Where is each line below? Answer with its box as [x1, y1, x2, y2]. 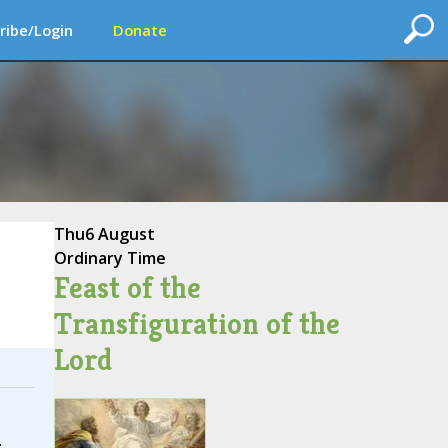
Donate [113, 20, 167, 40]
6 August [84, 223, 155, 245]
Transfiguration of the [53, 305, 340, 343]
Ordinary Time [53, 247, 166, 269]
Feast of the [53, 269, 201, 307]
